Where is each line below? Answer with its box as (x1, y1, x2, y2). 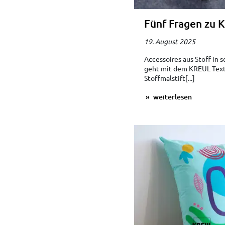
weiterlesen (151, 91, 192, 101)
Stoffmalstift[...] (144, 73, 195, 82)
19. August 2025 (144, 36, 195, 46)
